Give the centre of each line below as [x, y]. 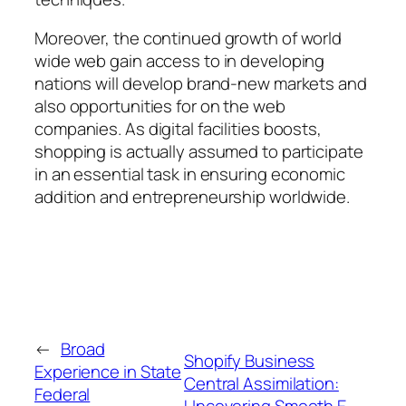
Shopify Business [249, 360]
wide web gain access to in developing [180, 61]
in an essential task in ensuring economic [190, 174]
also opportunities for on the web [160, 106]
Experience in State [108, 372]
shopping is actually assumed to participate [199, 152]
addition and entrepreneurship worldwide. [192, 197]
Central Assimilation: [261, 383]
